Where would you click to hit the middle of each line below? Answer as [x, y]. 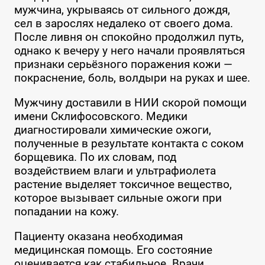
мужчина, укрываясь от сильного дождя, [122, 10]
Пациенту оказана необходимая [98, 237]
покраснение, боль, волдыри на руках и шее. [132, 78]
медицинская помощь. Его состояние [113, 250]
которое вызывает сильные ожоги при [118, 198]
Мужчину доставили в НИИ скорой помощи [130, 103]
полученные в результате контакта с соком [129, 144]
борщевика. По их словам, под [95, 157]
